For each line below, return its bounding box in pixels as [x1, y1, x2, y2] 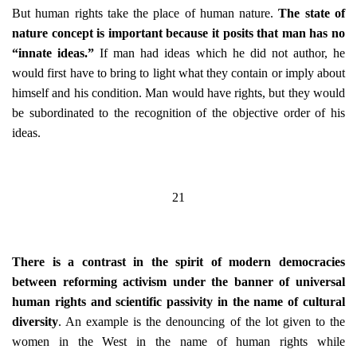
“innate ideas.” [12, 46, 95, 60]
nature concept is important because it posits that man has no [12, 26, 345, 40]
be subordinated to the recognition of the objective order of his [12, 106, 345, 120]
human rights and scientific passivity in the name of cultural [12, 295, 345, 308]
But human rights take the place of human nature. [12, 6, 279, 20]
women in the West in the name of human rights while [12, 335, 345, 348]
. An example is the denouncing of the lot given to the [58, 315, 345, 328]
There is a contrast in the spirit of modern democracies [12, 255, 345, 269]
